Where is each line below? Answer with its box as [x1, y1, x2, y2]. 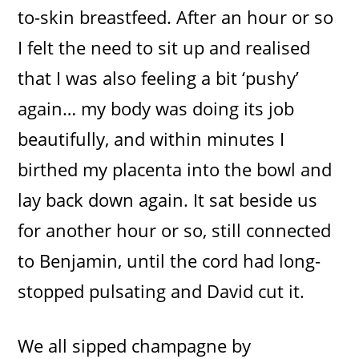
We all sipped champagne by [18, 333, 252, 357]
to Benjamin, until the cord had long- [18, 248, 321, 272]
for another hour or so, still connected [18, 217, 332, 242]
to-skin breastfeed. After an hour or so [18, 4, 334, 29]
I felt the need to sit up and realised [18, 34, 311, 59]
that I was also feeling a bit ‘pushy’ [18, 65, 300, 90]
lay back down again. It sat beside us [18, 187, 318, 212]
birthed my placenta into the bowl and [18, 156, 333, 181]
